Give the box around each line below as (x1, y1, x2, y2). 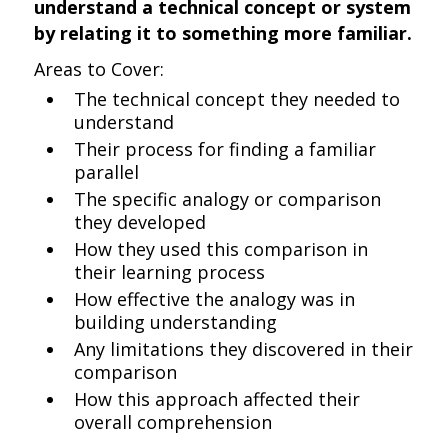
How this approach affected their (74, 387, 361, 411)
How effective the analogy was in (74, 287, 356, 311)
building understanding (74, 310, 278, 334)
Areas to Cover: (34, 57, 165, 81)
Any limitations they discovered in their (74, 337, 414, 361)
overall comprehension (74, 410, 273, 434)
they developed (74, 210, 207, 234)
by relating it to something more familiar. (34, 21, 413, 45)
